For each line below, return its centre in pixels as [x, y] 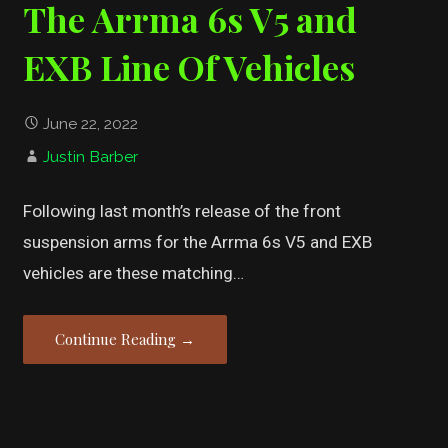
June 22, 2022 [91, 124]
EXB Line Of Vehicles [189, 67]
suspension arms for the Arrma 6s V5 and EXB [198, 242]
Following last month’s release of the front [182, 211]
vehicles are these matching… [134, 273]
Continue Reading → [125, 339]
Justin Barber [91, 157]
